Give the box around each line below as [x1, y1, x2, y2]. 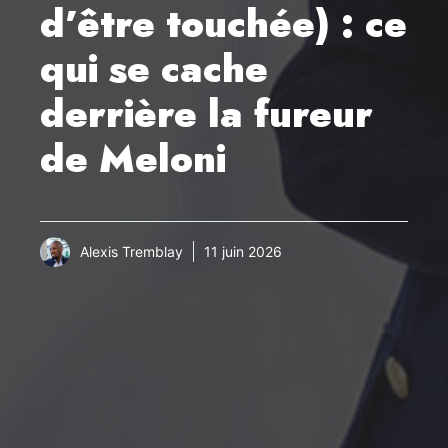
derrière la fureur [40, 85, 373, 141]
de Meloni [40, 130, 226, 186]
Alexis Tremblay [80, 243, 183, 261]
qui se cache [40, 40, 268, 96]
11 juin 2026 [204, 243, 282, 261]
